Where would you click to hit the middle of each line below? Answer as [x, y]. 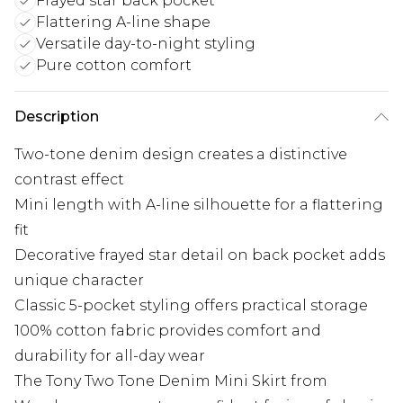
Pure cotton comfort [114, 66]
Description [57, 117]
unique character [79, 281]
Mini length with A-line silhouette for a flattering [199, 205]
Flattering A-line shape [123, 22]
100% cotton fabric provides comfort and [168, 331]
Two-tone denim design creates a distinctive [181, 155]
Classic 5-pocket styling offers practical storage [191, 306]
